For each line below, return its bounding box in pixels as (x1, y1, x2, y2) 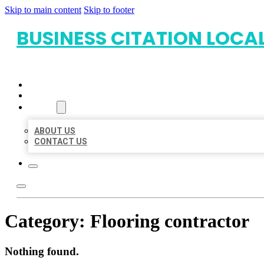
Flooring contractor (90, 210, 249, 232)
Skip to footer (84, 5, 134, 15)
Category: (5, 210, 90, 232)
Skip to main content (5, 5, 81, 15)
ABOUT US (34, 126, 75, 136)
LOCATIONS (28, 91, 75, 100)
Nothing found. (5, 245, 79, 258)
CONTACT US (34, 137, 87, 146)
